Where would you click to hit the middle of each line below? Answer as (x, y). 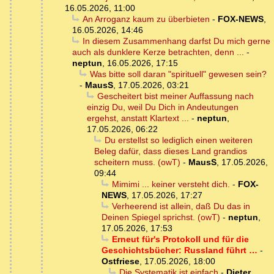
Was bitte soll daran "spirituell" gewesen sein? (178, 74)
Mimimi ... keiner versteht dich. (171, 184)
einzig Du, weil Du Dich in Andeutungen (163, 107)
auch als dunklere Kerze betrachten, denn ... (158, 52)
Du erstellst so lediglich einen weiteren (178, 140)
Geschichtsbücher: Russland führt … (180, 250)
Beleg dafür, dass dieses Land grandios (171, 151)
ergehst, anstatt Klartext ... (138, 118)
